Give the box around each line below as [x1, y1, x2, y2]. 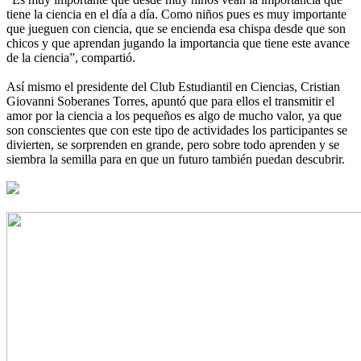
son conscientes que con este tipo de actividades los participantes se [6, 122, 347, 137]
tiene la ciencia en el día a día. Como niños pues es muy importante [6, 6, 346, 21]
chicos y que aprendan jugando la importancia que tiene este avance [6, 35, 350, 50]
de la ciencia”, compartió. [6, 50, 135, 64]
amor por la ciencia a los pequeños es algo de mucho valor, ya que [6, 108, 342, 122]
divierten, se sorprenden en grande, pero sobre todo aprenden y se [6, 137, 339, 151]
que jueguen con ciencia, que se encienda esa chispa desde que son [6, 21, 346, 35]
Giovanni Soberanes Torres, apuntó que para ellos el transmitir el [6, 93, 334, 108]
